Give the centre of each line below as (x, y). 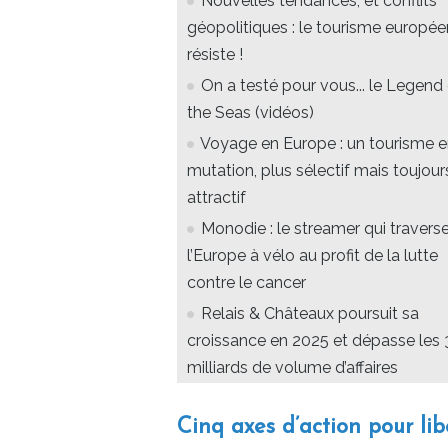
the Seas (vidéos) (250, 113)
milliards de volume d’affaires (292, 368)
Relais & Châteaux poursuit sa (310, 314)
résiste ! (215, 55)
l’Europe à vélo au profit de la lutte (312, 256)
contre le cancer (246, 283)
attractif (216, 198)
